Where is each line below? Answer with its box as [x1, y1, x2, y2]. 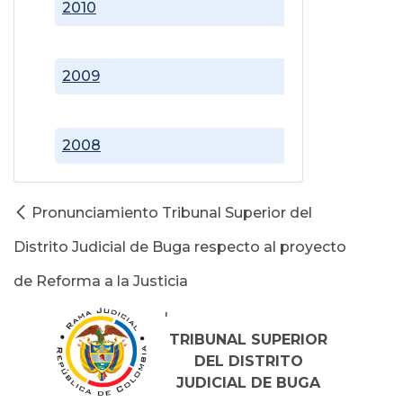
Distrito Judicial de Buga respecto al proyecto [13, 237, 346, 255]
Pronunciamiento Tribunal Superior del [31, 203, 312, 221]
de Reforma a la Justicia [13, 272, 188, 290]
